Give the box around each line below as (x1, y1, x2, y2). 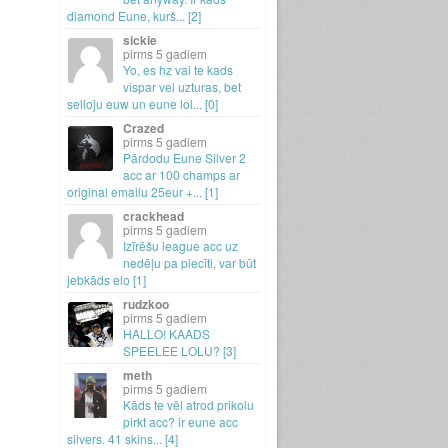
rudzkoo (123, 295, 169, 313)
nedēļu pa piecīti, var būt (123, 254, 256, 271)
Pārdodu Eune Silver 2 (123, 149, 246, 166)
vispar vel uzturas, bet (123, 78, 241, 95)
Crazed (123, 119, 164, 137)
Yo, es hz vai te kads (123, 61, 233, 78)
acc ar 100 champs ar (123, 166, 240, 183)
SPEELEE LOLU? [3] (123, 342, 236, 359)
